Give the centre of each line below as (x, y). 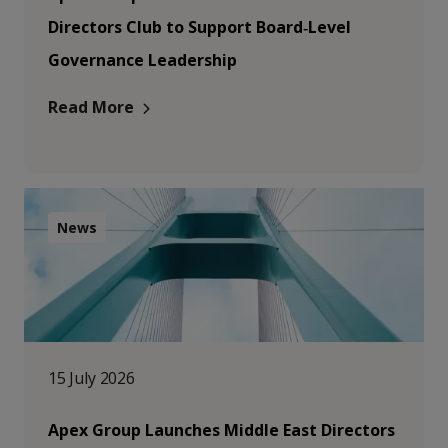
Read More (91, 107)
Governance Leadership (142, 60)
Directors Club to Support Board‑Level (199, 27)
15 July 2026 (91, 378)
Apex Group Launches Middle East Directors (221, 430)
